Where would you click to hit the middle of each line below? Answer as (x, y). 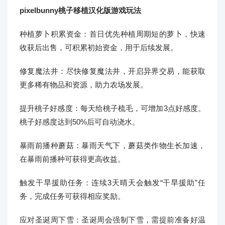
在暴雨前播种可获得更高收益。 (72, 159)
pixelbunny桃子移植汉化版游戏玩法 (80, 10)
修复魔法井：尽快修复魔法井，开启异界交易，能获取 (113, 71)
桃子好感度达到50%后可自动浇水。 (80, 122)
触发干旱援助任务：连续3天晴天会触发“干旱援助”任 (113, 183)
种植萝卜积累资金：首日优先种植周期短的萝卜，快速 (113, 34)
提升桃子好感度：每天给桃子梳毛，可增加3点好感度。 (113, 108)
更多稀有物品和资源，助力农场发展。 (84, 85)
